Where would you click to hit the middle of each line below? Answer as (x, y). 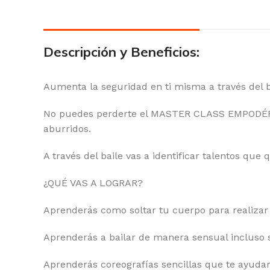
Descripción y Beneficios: (121, 52)
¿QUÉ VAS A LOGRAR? (93, 183)
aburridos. (67, 129)
